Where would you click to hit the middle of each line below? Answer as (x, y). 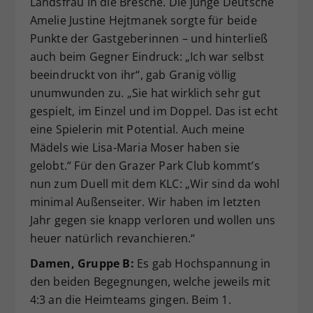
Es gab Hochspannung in (202, 264)
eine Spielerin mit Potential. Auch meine (137, 130)
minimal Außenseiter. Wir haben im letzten (145, 202)
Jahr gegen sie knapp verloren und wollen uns (153, 220)
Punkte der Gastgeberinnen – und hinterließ (148, 39)
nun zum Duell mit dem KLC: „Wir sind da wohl (155, 184)
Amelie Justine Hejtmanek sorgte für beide (143, 21)
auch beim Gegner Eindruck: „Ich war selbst (147, 57)
